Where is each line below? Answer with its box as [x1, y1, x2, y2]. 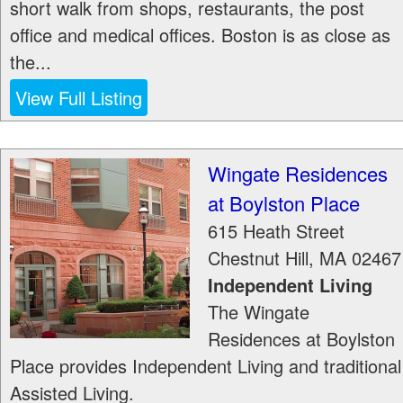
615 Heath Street [208, 218, 345, 244]
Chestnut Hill [208, 245, 309, 271]
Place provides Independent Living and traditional [10, 353, 401, 379]
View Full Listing [15, 85, 142, 111]
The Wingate [208, 299, 309, 325]
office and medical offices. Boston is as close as [10, 22, 390, 48]
